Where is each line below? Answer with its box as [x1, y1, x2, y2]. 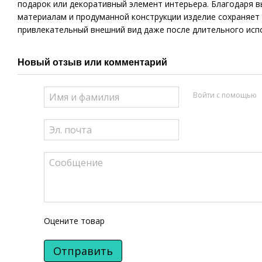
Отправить [53, 243, 113, 258]
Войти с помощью [192, 90, 257, 101]
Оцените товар [44, 215, 105, 226]
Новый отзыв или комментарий [18, 57, 167, 67]
